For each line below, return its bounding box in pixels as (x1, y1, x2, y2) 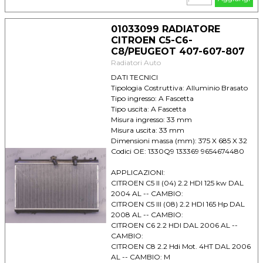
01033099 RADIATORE (110, 23, 220, 35)
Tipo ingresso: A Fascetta (110, 94, 194, 103)
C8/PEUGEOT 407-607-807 (110, 46, 245, 57)
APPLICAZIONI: (110, 168, 165, 177)
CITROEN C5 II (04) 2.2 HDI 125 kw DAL (110, 178, 244, 187)
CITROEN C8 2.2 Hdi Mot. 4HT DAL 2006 (110, 242, 251, 251)
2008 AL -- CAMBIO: (110, 210, 183, 219)
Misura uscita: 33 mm (110, 126, 184, 134)
